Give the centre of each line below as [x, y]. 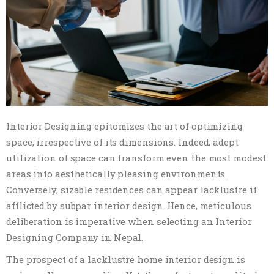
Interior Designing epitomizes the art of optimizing [124, 126]
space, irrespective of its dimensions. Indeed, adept [122, 142]
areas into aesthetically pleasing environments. [117, 174]
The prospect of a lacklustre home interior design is [126, 260]
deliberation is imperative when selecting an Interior [129, 222]
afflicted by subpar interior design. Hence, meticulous [129, 206]
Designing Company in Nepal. [75, 238]
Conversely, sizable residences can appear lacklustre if [131, 190]
